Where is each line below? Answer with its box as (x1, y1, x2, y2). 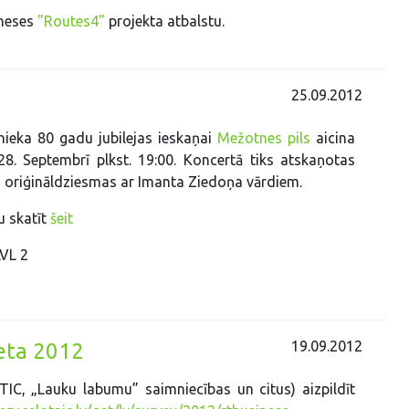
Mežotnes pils (217, 130, 311, 147)
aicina (310, 130, 356, 147)
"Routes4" (37, 13, 106, 30)
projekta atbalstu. (105, 13, 225, 30)
